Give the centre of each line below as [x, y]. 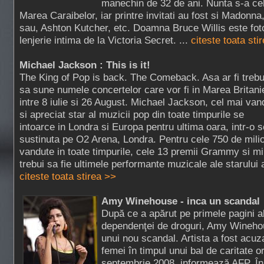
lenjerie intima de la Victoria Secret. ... [105, 40]
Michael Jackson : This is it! [85, 65]
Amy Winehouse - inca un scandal [181, 201]
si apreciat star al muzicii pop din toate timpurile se [132, 114]
